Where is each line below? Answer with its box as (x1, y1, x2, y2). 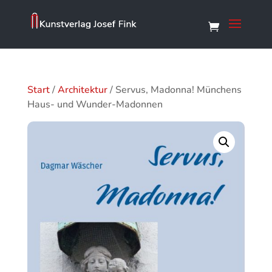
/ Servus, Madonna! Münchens (107, 83, 242, 97)
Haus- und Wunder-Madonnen (27, 98, 163, 111)
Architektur (57, 83, 107, 97)
